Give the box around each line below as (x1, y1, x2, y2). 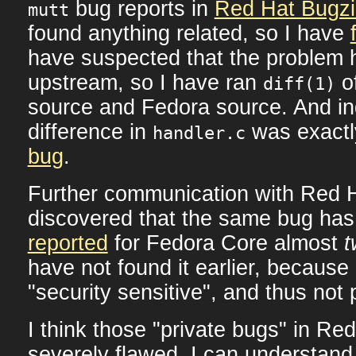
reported (27, 230, 108, 255)
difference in (27, 119, 153, 144)
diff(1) (262, 73, 335, 94)
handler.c (152, 122, 246, 143)
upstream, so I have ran (27, 70, 263, 95)
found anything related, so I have (27, 21, 350, 45)
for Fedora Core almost (107, 230, 344, 255)
